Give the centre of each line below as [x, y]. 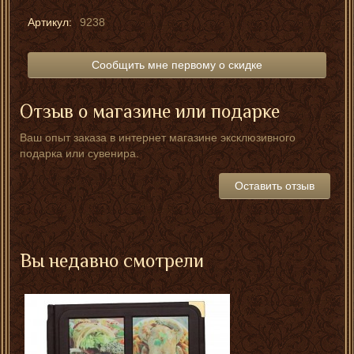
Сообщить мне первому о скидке [177, 65]
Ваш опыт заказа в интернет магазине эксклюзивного [158, 138]
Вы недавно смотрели [112, 261]
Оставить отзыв [275, 186]
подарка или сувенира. [79, 154]
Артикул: [50, 23]
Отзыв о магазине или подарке [150, 111]
